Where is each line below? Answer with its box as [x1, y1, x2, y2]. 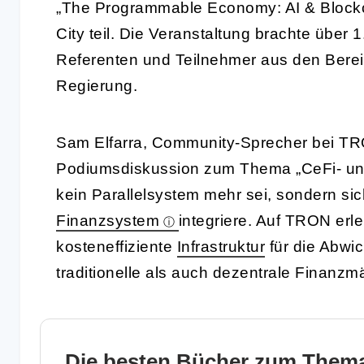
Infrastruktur [176, 237, 265, 255]
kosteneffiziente [56, 237, 177, 255]
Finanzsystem [56, 211, 159, 229]
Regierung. [56, 76, 137, 94]
